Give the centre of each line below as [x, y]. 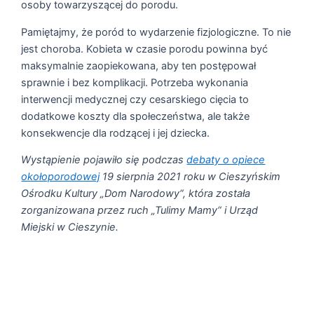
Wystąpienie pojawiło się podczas [104, 160]
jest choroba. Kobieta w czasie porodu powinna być [145, 49]
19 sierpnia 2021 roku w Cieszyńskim [190, 177]
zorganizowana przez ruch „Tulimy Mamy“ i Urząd [140, 211]
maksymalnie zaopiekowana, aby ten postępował [139, 66]
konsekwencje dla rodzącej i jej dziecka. [116, 133]
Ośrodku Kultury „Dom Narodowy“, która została [136, 194]
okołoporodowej [61, 177]
